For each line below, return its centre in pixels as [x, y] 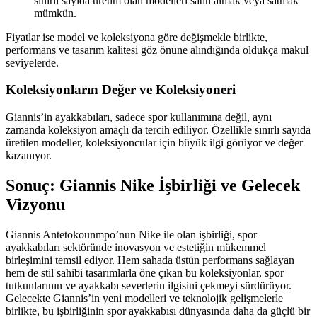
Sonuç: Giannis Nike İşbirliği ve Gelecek [153, 185]
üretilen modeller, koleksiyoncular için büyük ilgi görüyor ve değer [154, 143]
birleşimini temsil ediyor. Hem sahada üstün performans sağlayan [150, 260]
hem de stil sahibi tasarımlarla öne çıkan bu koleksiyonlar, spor [145, 272]
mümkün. [55, 13]
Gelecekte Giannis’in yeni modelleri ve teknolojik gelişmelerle [144, 298]
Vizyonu [35, 204]
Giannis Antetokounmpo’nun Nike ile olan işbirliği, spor [131, 234]
